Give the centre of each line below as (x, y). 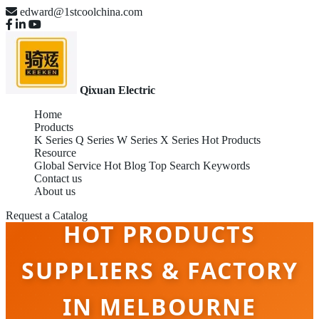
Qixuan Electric (117, 90)
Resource (55, 153)
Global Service (68, 166)
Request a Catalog (47, 215)
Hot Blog (125, 166)
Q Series (95, 140)
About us (55, 191)
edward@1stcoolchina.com (81, 12)
